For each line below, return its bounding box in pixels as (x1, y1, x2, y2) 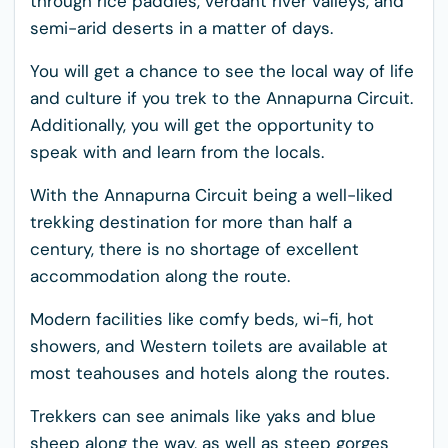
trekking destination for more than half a (30, 211, 352, 233)
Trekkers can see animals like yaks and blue (30, 405, 376, 427)
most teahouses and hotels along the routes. (30, 362, 389, 384)
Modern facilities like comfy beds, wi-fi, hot (30, 308, 374, 330)
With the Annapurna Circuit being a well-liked (30, 184, 393, 206)
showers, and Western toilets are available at (30, 335, 388, 357)
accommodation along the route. (30, 265, 295, 287)
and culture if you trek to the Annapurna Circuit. (30, 87, 413, 109)
